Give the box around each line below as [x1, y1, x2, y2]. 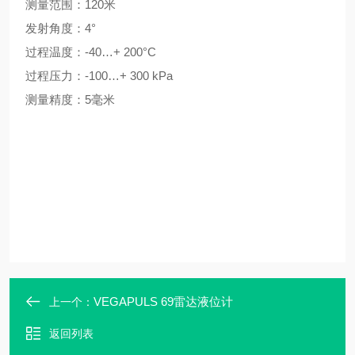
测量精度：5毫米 [25, 93, 115, 106]
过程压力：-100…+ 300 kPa [25, 69, 173, 82]
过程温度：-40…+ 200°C [25, 45, 156, 59]
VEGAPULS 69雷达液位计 [94, 295, 233, 308]
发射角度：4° [25, 21, 96, 35]
